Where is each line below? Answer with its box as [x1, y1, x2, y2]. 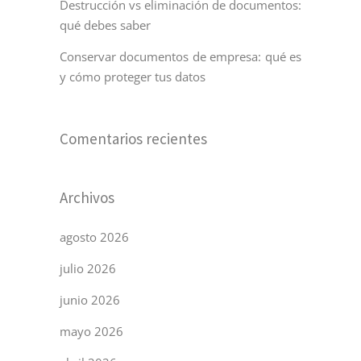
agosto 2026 [60, 229, 129, 246]
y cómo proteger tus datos [60, 68, 205, 85]
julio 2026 [60, 260, 116, 277]
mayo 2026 [60, 323, 123, 340]
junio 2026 [60, 292, 120, 309]
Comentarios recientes [60, 129, 207, 149]
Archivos [60, 188, 114, 208]
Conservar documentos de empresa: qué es [60, 48, 301, 65]
